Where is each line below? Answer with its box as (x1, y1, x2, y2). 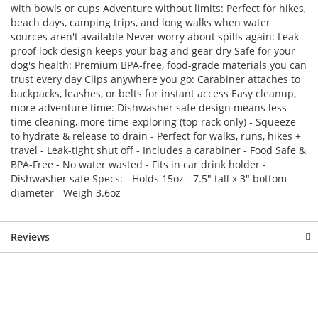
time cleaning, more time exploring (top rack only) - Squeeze (11, 115, 296, 128)
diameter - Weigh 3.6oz (11, 186, 121, 199)
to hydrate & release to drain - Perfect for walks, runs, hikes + (11, 129, 301, 143)
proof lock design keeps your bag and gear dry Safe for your (11, 44, 295, 57)
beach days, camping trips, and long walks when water (11, 16, 270, 29)
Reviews (11, 230, 50, 243)
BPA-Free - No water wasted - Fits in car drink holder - (11, 158, 266, 171)
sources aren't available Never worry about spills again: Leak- (11, 30, 302, 43)
